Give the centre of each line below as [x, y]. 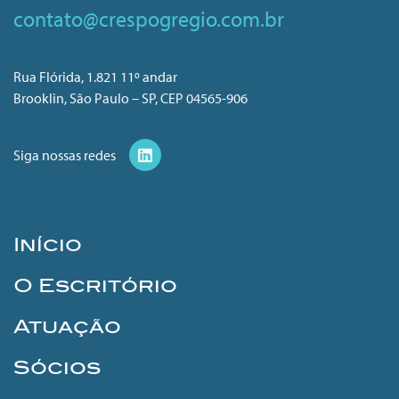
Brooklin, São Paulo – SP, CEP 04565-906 [130, 98]
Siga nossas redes [65, 155]
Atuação [67, 326]
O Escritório [95, 285]
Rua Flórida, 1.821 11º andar [95, 76]
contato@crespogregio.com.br [149, 19]
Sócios [57, 367]
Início [48, 244]
